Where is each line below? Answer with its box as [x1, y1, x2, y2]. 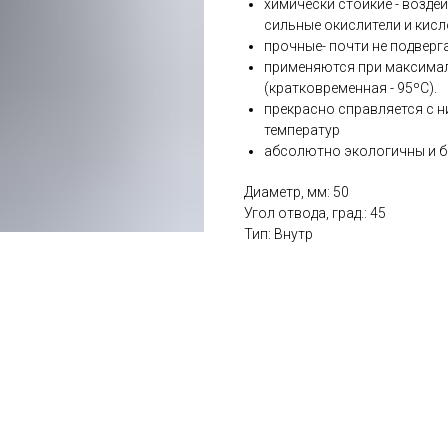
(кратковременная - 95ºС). [264, 80, 437, 96]
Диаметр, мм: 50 [244, 184, 349, 200]
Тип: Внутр [244, 226, 313, 242]
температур [264, 122, 340, 138]
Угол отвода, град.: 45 [244, 205, 386, 221]
